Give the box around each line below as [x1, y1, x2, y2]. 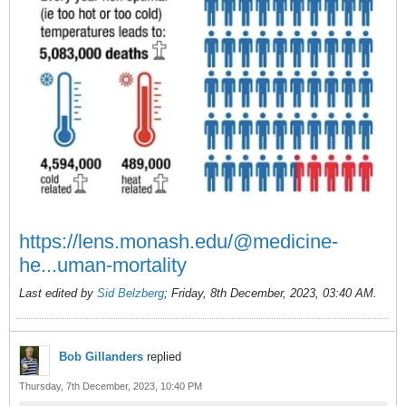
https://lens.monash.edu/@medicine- [19, 229, 338, 253]
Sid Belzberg [97, 285, 164, 300]
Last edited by [19, 285, 97, 300]
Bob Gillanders [59, 349, 143, 363]
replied [143, 349, 181, 363]
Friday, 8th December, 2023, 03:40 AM [171, 285, 373, 300]
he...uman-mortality [19, 253, 187, 276]
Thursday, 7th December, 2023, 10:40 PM [19, 380, 202, 391]
